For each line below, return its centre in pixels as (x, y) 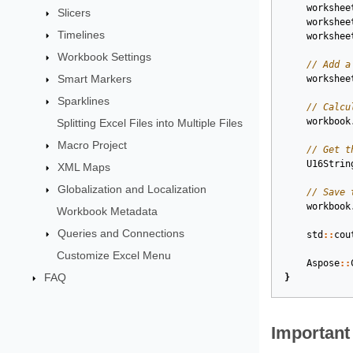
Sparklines (84, 100)
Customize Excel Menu (114, 255)
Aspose (323, 263)
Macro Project (93, 145)
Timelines (82, 34)
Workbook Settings (105, 56)
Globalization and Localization (132, 189)
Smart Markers (95, 78)
